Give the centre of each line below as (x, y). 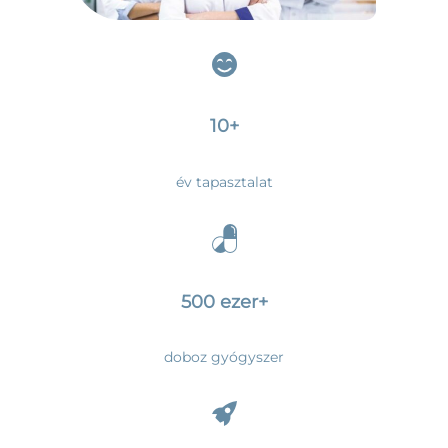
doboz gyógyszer (224, 357)
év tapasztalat (224, 181)
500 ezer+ (224, 301)
